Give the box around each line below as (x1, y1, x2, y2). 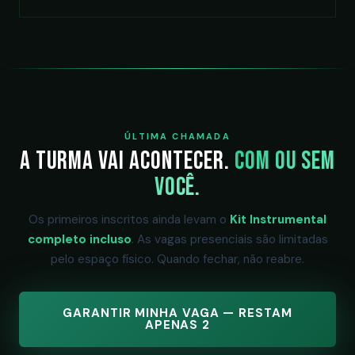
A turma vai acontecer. (19, 146, 235, 177)
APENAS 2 (144, 317, 211, 333)
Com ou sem (234, 146, 336, 177)
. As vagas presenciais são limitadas (131, 231, 328, 247)
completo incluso (27, 231, 132, 247)
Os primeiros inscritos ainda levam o (29, 212, 230, 227)
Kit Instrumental (230, 212, 326, 227)
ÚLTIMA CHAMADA (124, 131, 231, 142)
